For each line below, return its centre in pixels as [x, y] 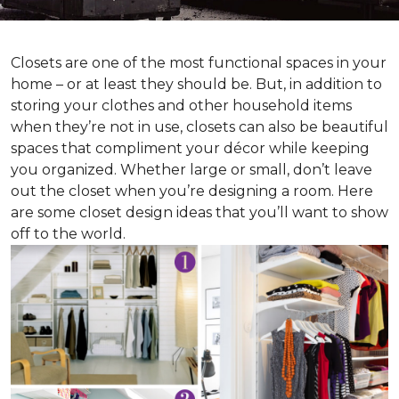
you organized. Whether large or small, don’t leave [191, 170]
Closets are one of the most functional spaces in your [199, 63]
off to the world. [68, 234]
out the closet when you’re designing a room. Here [192, 191]
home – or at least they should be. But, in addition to [196, 84]
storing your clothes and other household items [181, 106]
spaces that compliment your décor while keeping [190, 148]
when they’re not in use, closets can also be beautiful [199, 127]
